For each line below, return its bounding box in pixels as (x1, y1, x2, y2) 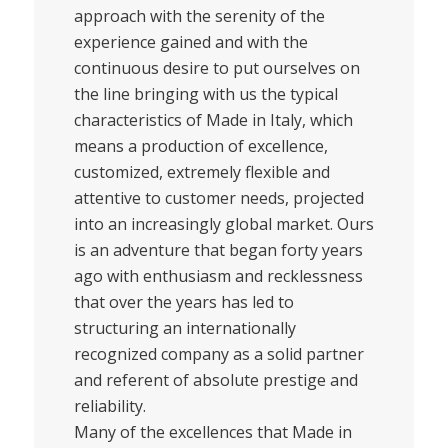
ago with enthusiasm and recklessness (73, 264, 363, 287)
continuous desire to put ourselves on (73, 56, 360, 79)
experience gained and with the (73, 30, 308, 53)
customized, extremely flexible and (73, 160, 330, 183)
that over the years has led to (73, 290, 294, 313)
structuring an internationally (73, 316, 296, 339)
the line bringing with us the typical (73, 82, 338, 105)
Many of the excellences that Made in (73, 420, 352, 443)
